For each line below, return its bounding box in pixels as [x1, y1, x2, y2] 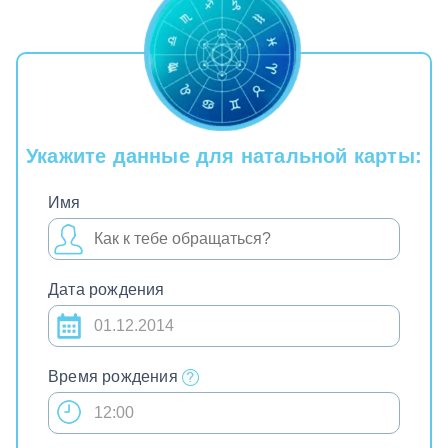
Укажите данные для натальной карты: [26, 144, 422, 167]
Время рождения [48, 367, 182, 385]
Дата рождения [48, 280, 165, 298]
